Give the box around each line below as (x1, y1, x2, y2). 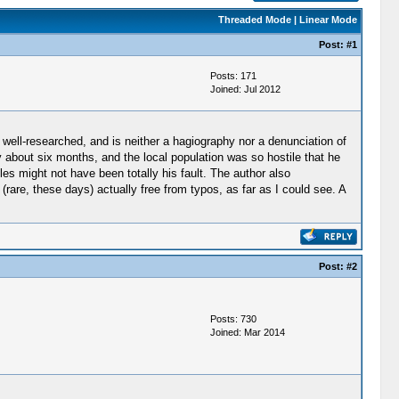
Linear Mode (298, 14, 357, 25)
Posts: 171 (209, 70, 256, 81)
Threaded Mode (217, 14, 291, 25)
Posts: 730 (209, 313, 256, 324)
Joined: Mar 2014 (209, 327, 285, 338)
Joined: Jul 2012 (209, 84, 281, 94)
